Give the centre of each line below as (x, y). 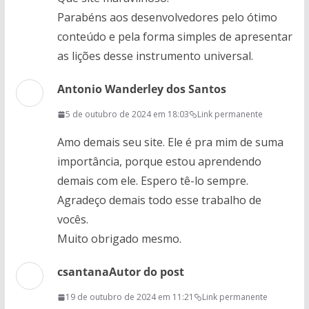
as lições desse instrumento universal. (155, 56)
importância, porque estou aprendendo (159, 161)
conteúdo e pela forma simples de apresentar (175, 37)
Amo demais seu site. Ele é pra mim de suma (170, 142)
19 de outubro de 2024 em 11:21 (129, 297)
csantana (83, 272)
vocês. (72, 219)
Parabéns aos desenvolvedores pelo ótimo (167, 17)
